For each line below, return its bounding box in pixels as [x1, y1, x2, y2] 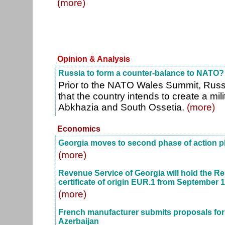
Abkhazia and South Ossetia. [58, 102, 187, 113]
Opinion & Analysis [57, 55, 130, 63]
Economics [57, 125, 100, 133]
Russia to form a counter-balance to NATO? [58, 69, 224, 77]
